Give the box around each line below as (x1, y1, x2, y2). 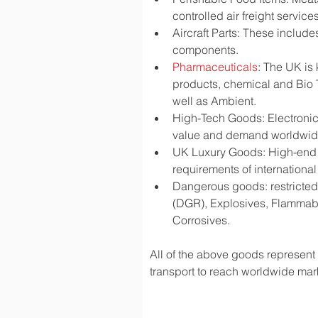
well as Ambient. (172, 94, 256, 108)
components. (172, 43, 238, 57)
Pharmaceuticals (172, 60, 258, 74)
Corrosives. (172, 213, 230, 227)
